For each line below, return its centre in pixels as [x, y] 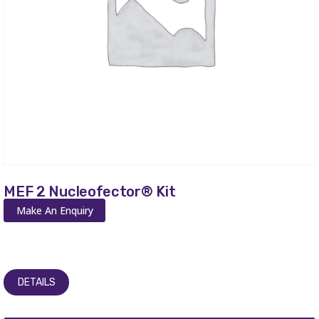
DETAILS [36, 282]
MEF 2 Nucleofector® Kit [90, 192]
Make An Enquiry [54, 210]
